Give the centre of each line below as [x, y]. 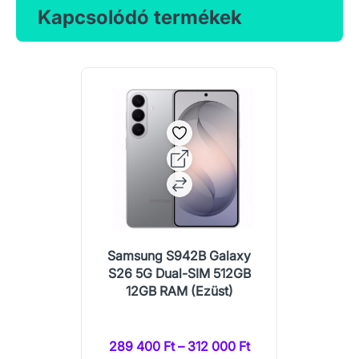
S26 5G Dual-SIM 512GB [179, 274]
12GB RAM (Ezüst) [179, 291]
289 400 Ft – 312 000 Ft [179, 347]
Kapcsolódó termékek [140, 17]
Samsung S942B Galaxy [179, 256]
